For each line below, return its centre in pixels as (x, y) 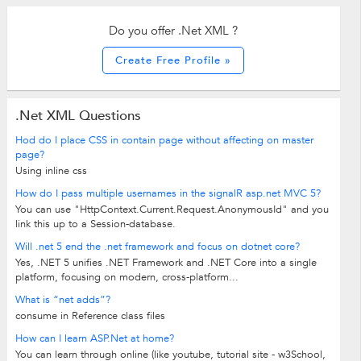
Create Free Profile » (174, 61)
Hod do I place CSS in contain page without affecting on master (164, 141)
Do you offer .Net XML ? (174, 31)
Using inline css (51, 171)
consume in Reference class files (90, 316)
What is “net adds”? (62, 300)
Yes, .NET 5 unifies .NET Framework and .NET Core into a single (166, 263)
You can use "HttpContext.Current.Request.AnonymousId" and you (172, 210)
